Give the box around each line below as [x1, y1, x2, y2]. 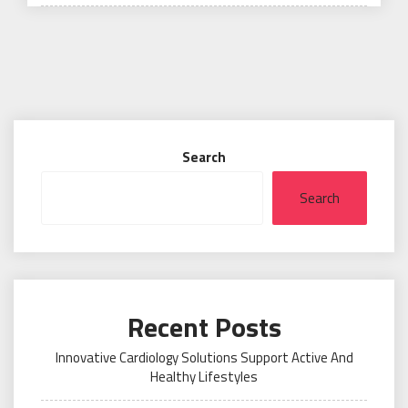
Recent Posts [127, 306, 281, 348]
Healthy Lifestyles [150, 366, 258, 387]
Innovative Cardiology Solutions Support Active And [55, 347, 353, 368]
